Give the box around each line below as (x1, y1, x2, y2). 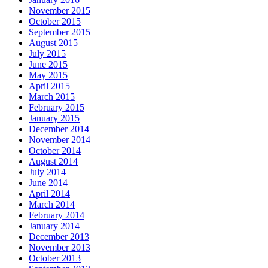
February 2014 (29, 209, 84, 220)
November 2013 (29, 242, 90, 252)
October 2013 (29, 252, 81, 263)
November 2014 (29, 134, 90, 145)
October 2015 (29, 16, 81, 26)
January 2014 (29, 220, 80, 231)
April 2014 (29, 188, 70, 199)
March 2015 (29, 91, 75, 102)
